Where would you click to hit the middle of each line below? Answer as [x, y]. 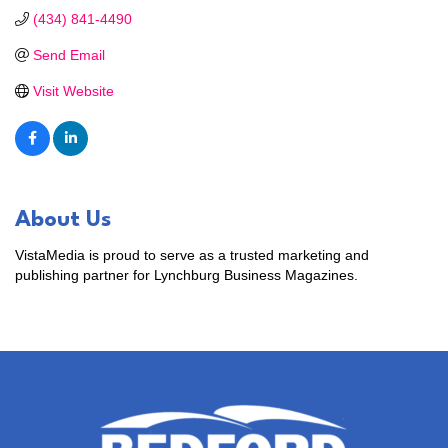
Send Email [68, 54]
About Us [63, 219]
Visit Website [73, 90]
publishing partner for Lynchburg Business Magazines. [186, 274]
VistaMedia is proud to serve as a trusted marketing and [192, 254]
